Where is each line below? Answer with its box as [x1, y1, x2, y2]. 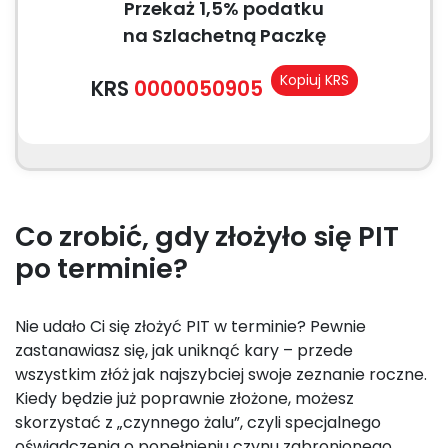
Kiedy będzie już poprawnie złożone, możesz [15, 387, 354, 410]
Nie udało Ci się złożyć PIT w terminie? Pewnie [15, 315, 366, 338]
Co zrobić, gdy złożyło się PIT [15, 218, 399, 255]
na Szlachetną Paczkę [122, 23, 326, 48]
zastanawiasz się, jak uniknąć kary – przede [15, 339, 353, 362]
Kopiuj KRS [279, 70, 349, 90]
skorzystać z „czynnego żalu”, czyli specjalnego [15, 411, 381, 434]
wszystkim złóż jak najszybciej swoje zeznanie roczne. [15, 363, 427, 386]
